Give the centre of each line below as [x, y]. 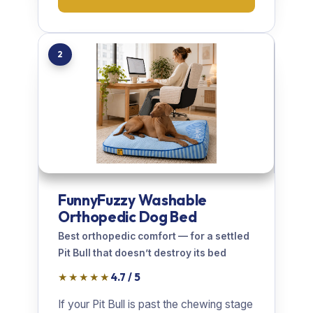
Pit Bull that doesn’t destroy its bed [142, 253]
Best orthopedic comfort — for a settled [154, 236]
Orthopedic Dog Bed [128, 217]
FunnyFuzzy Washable [132, 200]
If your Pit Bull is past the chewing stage [155, 305]
